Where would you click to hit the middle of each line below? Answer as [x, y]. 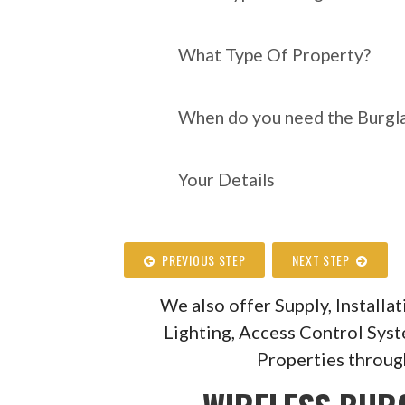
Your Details [227, 179]
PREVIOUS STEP [200, 259]
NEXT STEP [325, 259]
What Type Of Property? [275, 54]
